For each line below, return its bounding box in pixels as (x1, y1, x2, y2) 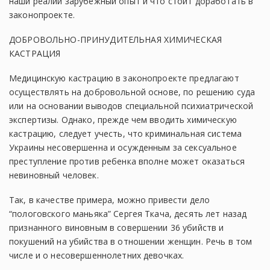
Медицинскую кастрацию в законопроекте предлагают (9, 72, 239, 84)
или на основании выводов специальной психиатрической (9, 100, 254, 111)
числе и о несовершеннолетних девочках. (9, 250, 184, 261)
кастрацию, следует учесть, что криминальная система (9, 128, 242, 139)
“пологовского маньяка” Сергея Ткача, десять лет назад (9, 208, 247, 219)
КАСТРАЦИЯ (9, 48, 61, 59)
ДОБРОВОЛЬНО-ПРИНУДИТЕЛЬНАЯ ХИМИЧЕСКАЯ (9, 34, 222, 45)
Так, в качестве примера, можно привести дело (9, 194, 210, 206)
